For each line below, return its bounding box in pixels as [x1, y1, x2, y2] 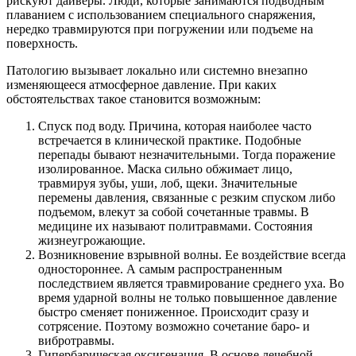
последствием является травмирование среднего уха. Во [38, 276, 344, 290]
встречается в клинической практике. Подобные [38, 133, 301, 147]
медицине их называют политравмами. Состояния [38, 219, 312, 233]
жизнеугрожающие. [38, 233, 145, 247]
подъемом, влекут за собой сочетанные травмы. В [38, 204, 309, 219]
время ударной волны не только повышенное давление [38, 290, 337, 304]
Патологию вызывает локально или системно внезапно [6, 63, 308, 77]
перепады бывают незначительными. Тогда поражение [38, 147, 335, 161]
